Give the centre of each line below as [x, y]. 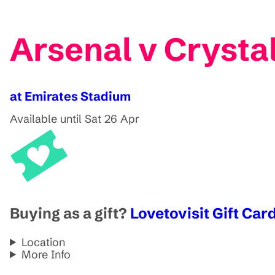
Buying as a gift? [70, 213]
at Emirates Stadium [70, 96]
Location [44, 242]
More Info [46, 254]
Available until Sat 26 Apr [75, 118]
